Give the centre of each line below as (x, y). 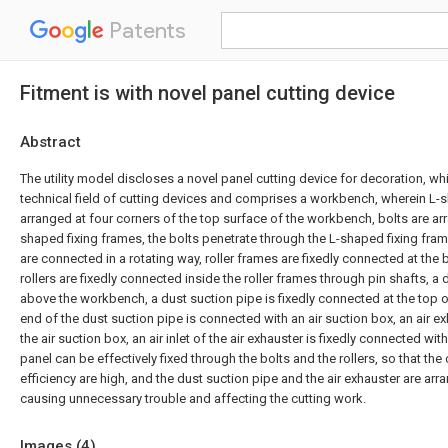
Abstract (50, 142)
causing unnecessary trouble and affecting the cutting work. (193, 398)
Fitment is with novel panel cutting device (207, 93)
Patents (145, 30)
